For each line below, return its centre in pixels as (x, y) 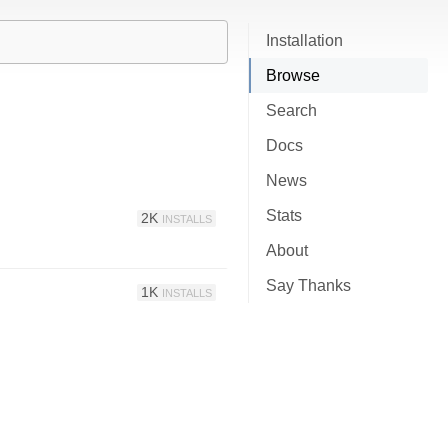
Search (291, 110)
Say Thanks (308, 285)
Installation (304, 40)
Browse (293, 75)
